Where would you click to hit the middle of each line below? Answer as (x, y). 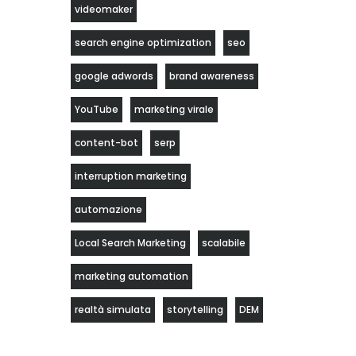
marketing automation (131, 276)
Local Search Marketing (130, 243)
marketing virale (174, 109)
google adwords (114, 76)
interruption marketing (130, 176)
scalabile (223, 243)
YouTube (96, 109)
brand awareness (211, 76)
